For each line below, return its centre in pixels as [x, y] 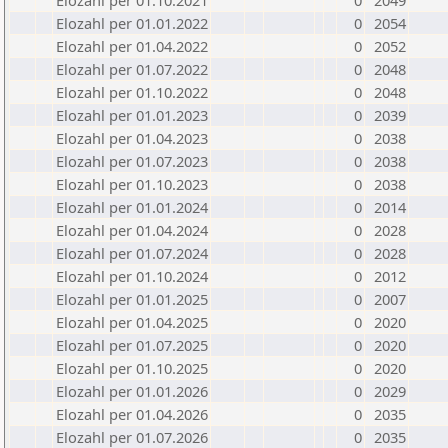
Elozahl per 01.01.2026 [132, 391]
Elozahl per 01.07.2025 [132, 345]
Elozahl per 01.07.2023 [132, 161]
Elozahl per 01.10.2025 [132, 368]
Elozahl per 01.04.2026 [132, 414]
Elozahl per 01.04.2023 [132, 138]
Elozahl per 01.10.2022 [132, 92]
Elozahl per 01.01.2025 [132, 299]
